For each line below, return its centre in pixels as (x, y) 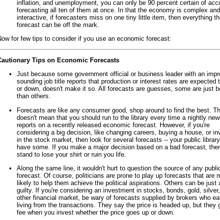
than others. (34, 96)
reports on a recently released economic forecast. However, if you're (113, 125)
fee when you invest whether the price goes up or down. (96, 212)
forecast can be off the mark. (58, 25)
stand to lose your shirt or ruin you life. (71, 154)
